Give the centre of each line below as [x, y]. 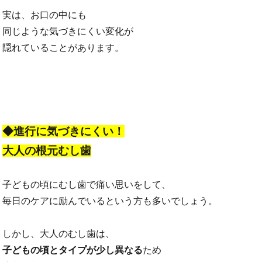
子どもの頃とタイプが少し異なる [73, 250]
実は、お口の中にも [45, 15]
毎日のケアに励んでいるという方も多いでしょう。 [110, 201]
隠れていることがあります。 [63, 48]
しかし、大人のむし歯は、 [59, 234]
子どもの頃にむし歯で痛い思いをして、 [87, 185]
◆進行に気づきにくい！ [64, 132]
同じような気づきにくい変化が [68, 32]
